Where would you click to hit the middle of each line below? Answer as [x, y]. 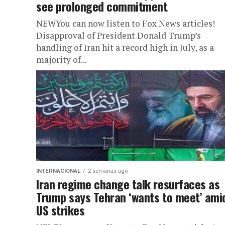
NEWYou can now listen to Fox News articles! [126, 23]
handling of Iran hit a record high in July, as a [125, 47]
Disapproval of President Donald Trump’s [119, 35]
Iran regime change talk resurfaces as [128, 184]
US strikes [61, 210]
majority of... [62, 60]
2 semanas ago [108, 171]
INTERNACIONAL [58, 171]
